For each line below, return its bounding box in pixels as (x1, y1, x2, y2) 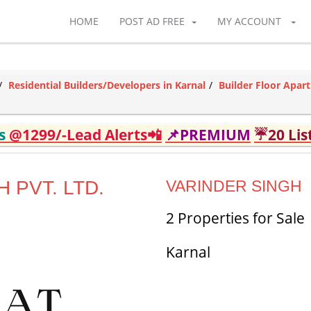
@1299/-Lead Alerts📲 (9, 125, 162, 144)
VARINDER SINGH (166, 177, 302, 195)
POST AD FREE (119, 15, 185, 28)
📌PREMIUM (165, 125, 251, 144)
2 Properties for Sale (166, 208, 305, 228)
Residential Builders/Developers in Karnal (8, 78, 205, 92)
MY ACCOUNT (217, 15, 281, 28)
